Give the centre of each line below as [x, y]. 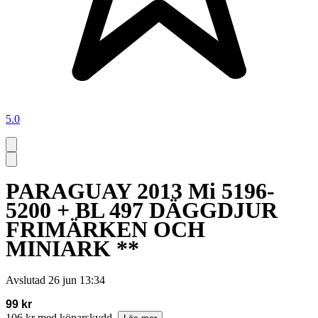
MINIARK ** [72, 249]
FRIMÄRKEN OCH [105, 230]
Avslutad [26, 280]
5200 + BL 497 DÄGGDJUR [142, 210]
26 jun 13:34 [77, 280]
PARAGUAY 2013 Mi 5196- [140, 191]
